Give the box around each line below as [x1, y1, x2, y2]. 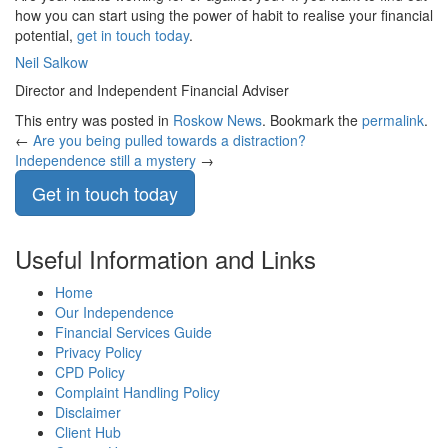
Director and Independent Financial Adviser [15, 80, 289, 100]
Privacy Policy [55, 342, 142, 362]
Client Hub [55, 422, 121, 442]
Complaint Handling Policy [55, 382, 220, 402]
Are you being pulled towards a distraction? [33, 130, 306, 150]
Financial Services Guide [55, 322, 212, 342]
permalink [362, 110, 424, 130]
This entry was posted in [15, 110, 173, 130]
